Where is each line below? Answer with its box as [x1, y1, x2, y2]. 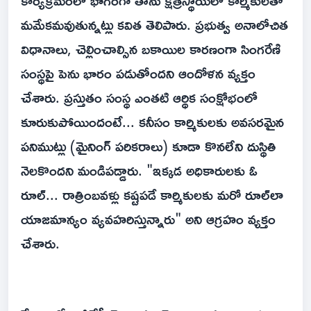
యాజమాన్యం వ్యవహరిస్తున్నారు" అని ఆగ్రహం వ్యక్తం [21, 205, 276, 233]
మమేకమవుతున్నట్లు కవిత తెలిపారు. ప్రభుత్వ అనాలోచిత [21, 10, 288, 39]
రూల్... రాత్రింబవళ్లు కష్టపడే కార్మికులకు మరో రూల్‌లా [21, 180, 283, 209]
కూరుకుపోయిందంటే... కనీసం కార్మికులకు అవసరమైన [21, 108, 284, 136]
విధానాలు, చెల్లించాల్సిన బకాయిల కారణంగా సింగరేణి [21, 35, 280, 63]
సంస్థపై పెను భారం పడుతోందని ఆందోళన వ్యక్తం [21, 59, 255, 87]
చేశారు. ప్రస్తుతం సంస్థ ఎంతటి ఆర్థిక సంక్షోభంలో [21, 83, 258, 112]
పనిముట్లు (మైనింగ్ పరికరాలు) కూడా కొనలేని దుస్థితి [21, 132, 276, 160]
